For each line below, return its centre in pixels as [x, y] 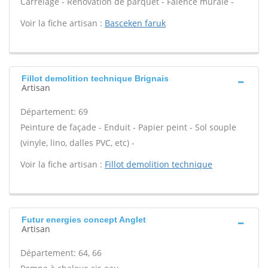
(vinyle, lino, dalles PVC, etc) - [77, 143]
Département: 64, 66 [61, 253]
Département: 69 [54, 112]
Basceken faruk [135, 23]
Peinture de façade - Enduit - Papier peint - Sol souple [128, 127]
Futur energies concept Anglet [84, 220]
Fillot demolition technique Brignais [95, 78]
